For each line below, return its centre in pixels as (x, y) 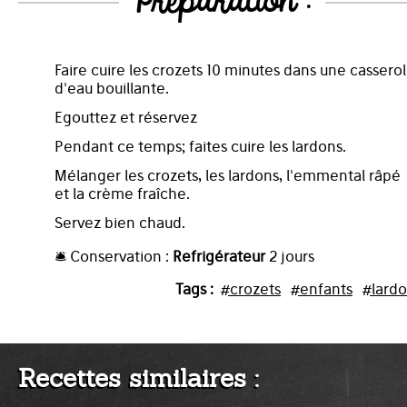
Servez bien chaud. (120, 222)
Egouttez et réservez (126, 117)
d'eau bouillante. (112, 88)
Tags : (194, 288)
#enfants (321, 288)
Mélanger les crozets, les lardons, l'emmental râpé (228, 175)
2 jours (290, 256)
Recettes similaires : (139, 377)
